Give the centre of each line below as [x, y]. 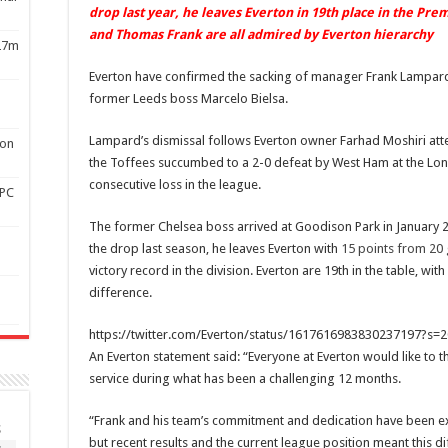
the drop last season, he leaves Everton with [215, 249]
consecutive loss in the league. [175, 185]
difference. [120, 293]
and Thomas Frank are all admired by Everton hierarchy [261, 35]
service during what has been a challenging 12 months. [245, 379]
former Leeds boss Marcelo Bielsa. [188, 99]
